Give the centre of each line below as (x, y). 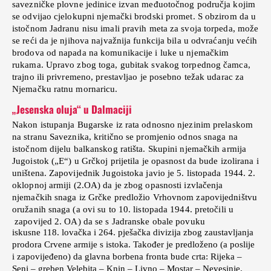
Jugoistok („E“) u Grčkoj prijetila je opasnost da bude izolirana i (135, 161)
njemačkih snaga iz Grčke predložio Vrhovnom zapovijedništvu (135, 198)
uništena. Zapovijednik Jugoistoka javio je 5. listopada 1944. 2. (134, 173)
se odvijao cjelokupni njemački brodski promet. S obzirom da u (134, 17)
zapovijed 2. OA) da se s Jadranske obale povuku (109, 222)
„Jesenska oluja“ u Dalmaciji (72, 109)
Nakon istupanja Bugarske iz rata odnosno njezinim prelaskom (132, 125)
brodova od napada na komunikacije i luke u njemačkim (121, 53)
